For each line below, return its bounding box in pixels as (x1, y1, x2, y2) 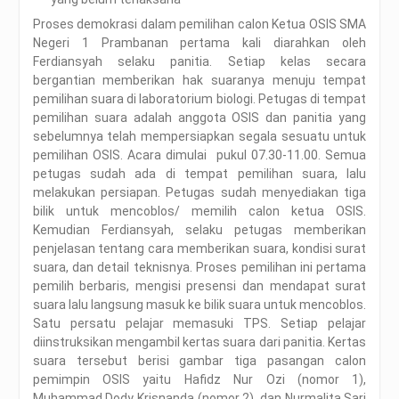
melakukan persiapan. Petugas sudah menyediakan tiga (32, 184, 367, 199)
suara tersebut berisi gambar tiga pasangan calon (32, 353, 367, 368)
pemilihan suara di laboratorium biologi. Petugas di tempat (32, 91, 367, 106)
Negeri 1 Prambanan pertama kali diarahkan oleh (32, 35, 367, 50)
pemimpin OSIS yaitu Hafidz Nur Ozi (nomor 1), (32, 371, 367, 387)
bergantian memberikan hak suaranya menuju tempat (32, 72, 367, 87)
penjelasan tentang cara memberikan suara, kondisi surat (32, 240, 367, 256)
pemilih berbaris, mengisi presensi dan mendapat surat (32, 278, 367, 293)
